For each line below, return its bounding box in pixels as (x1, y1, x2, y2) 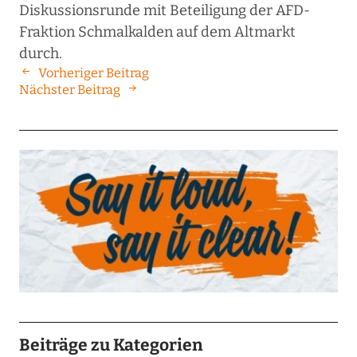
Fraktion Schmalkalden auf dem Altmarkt (18, 23, 296, 41)
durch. (18, 45, 62, 63)
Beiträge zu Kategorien (18, 334, 203, 355)
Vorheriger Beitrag (37, 65, 149, 81)
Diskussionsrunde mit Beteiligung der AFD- (18, 2, 310, 20)
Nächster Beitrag (18, 82, 120, 98)
